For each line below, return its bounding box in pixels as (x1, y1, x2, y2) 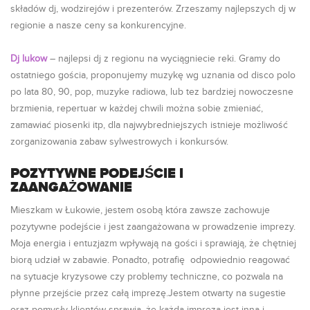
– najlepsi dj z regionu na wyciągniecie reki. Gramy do (47, 53, 280, 64)
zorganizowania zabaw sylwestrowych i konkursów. (10, 136, 228, 147)
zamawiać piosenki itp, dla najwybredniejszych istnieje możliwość (10, 120, 288, 131)
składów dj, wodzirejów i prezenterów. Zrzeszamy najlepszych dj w (10, 3, 295, 15)
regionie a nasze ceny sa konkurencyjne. (10, 20, 186, 31)
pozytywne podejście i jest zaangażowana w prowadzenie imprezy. (10, 221, 295, 232)
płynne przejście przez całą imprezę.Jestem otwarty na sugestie (10, 288, 286, 299)
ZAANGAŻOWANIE (10, 179, 132, 196)
